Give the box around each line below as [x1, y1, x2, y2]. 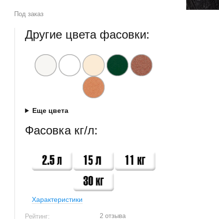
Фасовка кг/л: [25, 124, 98, 137]
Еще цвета [32, 107, 69, 114]
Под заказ [14, 10, 44, 18]
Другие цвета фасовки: [25, 28, 150, 41]
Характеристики [32, 196, 83, 203]
